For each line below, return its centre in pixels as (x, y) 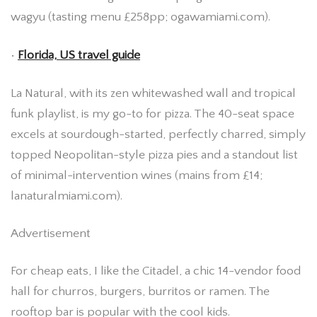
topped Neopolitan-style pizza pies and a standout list (154, 155)
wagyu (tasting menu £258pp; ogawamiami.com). (140, 17)
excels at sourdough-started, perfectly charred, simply (158, 135)
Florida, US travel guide (79, 56)
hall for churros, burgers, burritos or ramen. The (140, 291)
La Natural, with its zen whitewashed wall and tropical (153, 94)
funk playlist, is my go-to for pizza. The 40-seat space (152, 114)
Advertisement (51, 234)
